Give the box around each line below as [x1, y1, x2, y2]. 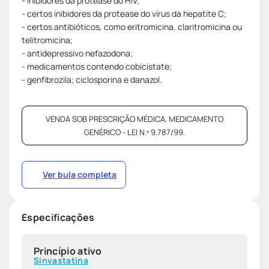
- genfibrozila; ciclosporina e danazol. [22, 73, 162, 85]
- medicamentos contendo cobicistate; [22, 60, 172, 72]
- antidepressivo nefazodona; [22, 47, 133, 59]
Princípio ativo [34, 244, 102, 258]
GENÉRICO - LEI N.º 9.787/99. [84, 126, 185, 138]
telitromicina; [22, 34, 73, 46]
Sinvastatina [34, 254, 88, 266]
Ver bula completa [43, 168, 116, 180]
